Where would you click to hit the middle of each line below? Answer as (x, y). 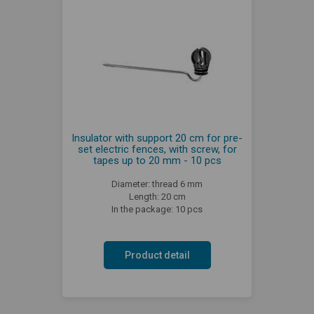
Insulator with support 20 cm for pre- (157, 138)
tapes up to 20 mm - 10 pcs (157, 160)
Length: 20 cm (157, 196)
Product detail (157, 255)
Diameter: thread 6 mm (157, 184)
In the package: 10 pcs (157, 209)
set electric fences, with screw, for (157, 149)
